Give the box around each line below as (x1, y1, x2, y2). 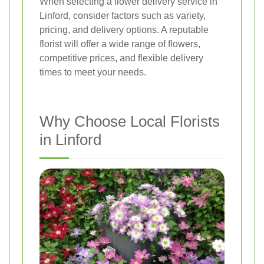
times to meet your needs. (39, 67, 146, 78)
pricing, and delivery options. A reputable (39, 25, 209, 35)
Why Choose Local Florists (39, 113, 220, 131)
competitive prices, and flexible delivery (39, 53, 203, 64)
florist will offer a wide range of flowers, (39, 39, 200, 49)
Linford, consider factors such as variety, (39, 11, 206, 21)
